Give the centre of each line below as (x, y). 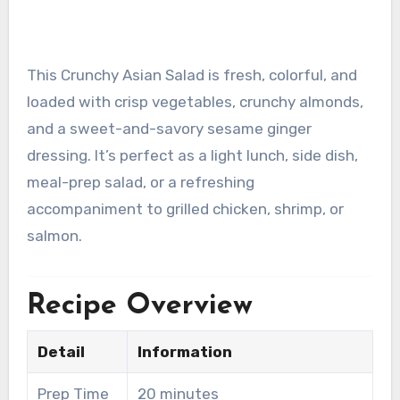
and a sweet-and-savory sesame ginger (169, 129)
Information (184, 352)
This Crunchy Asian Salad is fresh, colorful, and (31, 75)
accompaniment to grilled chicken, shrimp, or (185, 209)
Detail (61, 352)
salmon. (54, 236)
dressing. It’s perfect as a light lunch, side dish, (192, 156)
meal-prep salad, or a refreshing (140, 183)
